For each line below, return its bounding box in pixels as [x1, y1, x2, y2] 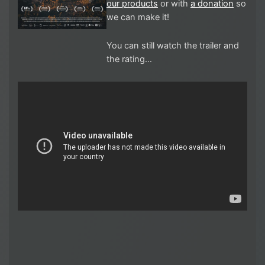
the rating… [106, 54, 152, 65]
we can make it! [106, 11, 169, 22]
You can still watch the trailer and [106, 40, 239, 51]
